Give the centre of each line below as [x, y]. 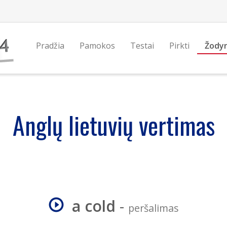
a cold [93, 206]
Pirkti [179, 46]
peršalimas [153, 208]
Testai [142, 46]
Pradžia [50, 46]
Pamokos [97, 46]
